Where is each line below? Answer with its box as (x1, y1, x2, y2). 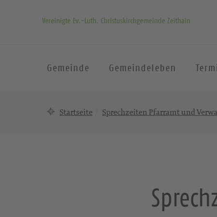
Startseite (60, 107, 93, 117)
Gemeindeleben (109, 62, 176, 74)
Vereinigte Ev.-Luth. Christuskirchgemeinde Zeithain (42, 15, 190, 25)
